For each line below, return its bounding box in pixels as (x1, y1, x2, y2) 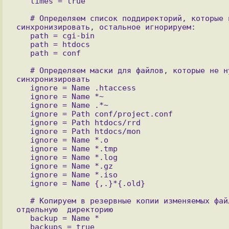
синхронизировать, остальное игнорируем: (16, 22, 196, 31)
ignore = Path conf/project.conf (16, 109, 30, 118)
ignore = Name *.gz (16, 162, 30, 170)
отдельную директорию (16, 205, 113, 214)
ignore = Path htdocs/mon (16, 127, 30, 135)
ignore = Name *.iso (16, 170, 30, 179)
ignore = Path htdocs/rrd (16, 118, 30, 127)
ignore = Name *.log (16, 153, 30, 162)
